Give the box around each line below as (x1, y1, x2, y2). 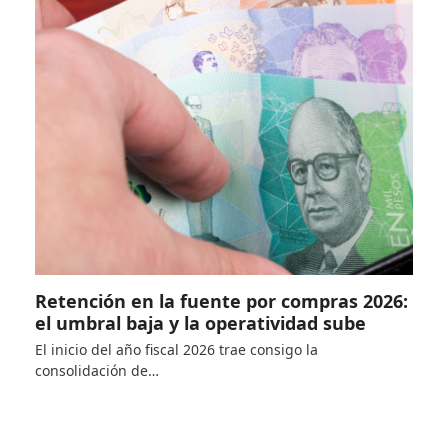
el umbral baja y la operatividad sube (34, 310, 366, 335)
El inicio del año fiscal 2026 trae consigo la (34, 339, 318, 359)
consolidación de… (34, 360, 159, 380)
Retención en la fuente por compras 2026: (34, 288, 408, 313)
